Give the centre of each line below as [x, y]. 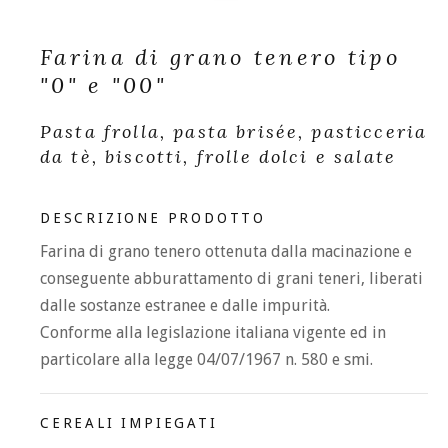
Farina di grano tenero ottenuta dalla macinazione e [226, 251]
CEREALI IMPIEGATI [129, 423]
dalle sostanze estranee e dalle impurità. [185, 305]
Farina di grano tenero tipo [220, 57]
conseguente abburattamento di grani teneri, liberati [231, 278]
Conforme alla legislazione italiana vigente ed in [213, 332]
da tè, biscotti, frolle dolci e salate [218, 156]
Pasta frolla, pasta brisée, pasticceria [234, 131]
